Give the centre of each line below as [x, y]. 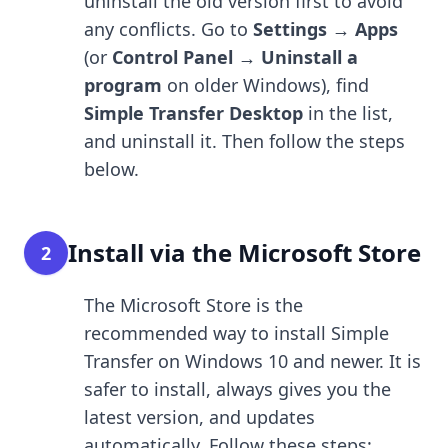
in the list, [348, 112]
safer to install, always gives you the [237, 388]
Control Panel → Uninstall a [235, 56]
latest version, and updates [199, 416]
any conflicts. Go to [168, 28]
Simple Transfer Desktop [193, 112]
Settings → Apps [325, 28]
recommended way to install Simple [236, 332]
